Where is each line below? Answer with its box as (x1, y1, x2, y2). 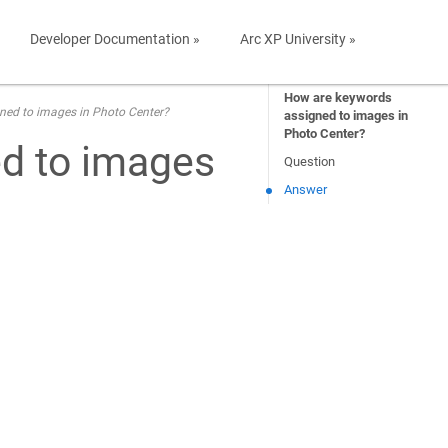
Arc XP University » (240, 31, 356, 47)
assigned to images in (284, 108, 409, 123)
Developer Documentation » (30, 31, 200, 47)
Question (284, 154, 336, 169)
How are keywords (284, 90, 393, 105)
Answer (284, 182, 328, 197)
